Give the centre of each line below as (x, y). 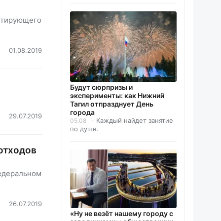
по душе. (84, 129)
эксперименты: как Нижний (117, 96)
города (82, 112)
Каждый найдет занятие (135, 121)
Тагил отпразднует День (112, 104)
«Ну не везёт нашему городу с (122, 214)
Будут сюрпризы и (101, 87)
